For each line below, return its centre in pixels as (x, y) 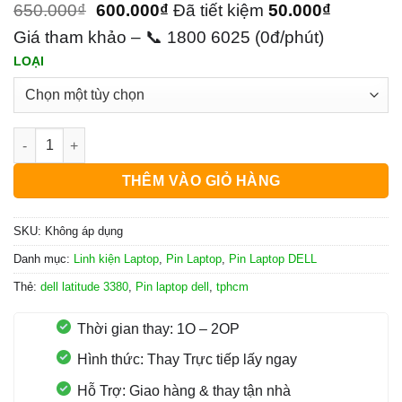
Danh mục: (44, 258)
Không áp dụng (84, 231)
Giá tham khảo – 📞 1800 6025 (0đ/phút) (169, 37)
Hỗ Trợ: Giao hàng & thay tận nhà (184, 390)
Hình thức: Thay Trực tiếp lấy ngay (187, 360)
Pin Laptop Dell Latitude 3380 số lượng (133, 136)
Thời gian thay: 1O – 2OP (158, 328)
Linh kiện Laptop (116, 258)
